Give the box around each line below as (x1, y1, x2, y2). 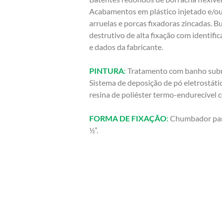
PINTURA (89, 66, 124, 76)
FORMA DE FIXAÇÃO (89, 113, 166, 123)
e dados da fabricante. (89, 42, 163, 52)
